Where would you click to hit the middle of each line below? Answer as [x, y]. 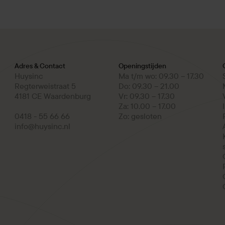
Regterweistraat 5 [45, 86]
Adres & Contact [40, 66]
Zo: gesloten [140, 116]
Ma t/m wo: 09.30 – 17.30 [163, 76]
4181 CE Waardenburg [53, 96]
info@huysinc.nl [43, 126]
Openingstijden [142, 66]
